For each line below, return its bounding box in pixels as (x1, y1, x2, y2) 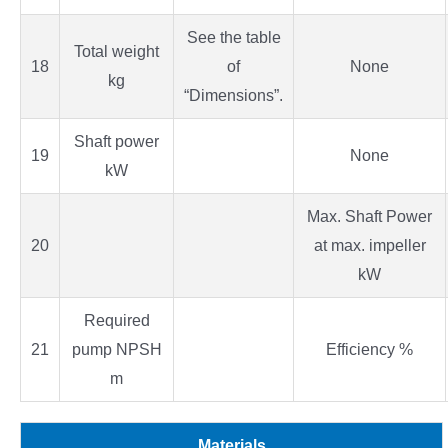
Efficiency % (326, 341, 413, 359)
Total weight (74, 43, 159, 61)
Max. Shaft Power (307, 208, 432, 226)
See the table (186, 29, 281, 47)
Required (83, 312, 150, 330)
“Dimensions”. (184, 87, 283, 105)
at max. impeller (313, 237, 426, 255)
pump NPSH (71, 341, 162, 359)
